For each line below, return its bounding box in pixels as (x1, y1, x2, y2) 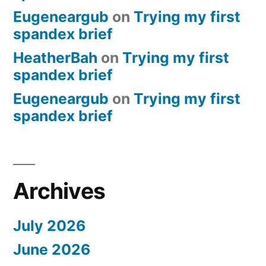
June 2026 (13, 240, 90, 259)
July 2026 (13, 217, 85, 235)
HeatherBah (13, 49, 97, 67)
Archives (13, 178, 106, 205)
